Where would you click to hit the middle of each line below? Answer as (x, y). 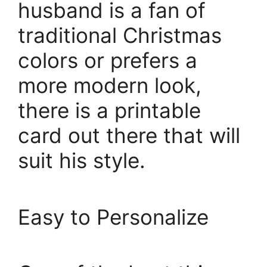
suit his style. (82, 161)
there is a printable (109, 111)
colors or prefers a (108, 60)
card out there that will (129, 136)
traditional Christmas (120, 35)
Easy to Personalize (113, 217)
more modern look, (110, 86)
